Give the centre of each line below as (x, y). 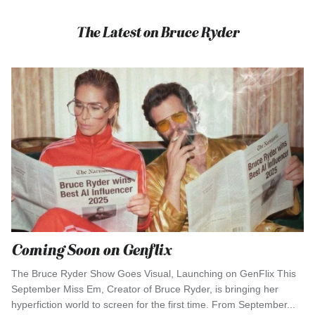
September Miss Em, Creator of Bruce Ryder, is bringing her (145, 289)
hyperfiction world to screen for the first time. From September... (153, 304)
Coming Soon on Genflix (91, 250)
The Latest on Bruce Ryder (157, 32)
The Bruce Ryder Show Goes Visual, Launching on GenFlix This (154, 273)
